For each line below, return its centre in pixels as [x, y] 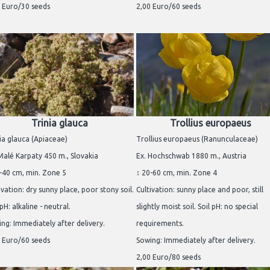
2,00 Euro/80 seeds [168, 257]
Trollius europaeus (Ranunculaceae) [197, 139]
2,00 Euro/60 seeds [168, 7]
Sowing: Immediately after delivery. [196, 240]
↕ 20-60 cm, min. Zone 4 [177, 173]
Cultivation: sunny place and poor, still [200, 190]
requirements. [160, 224]
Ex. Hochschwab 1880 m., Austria [191, 156]
